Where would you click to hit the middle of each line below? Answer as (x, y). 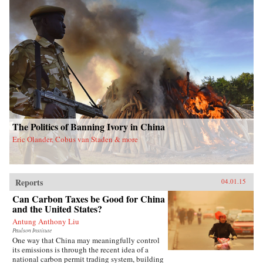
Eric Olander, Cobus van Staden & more (75, 139)
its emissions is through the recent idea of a (80, 250)
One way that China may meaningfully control (86, 240)
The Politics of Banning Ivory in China (89, 127)
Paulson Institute (32, 231)
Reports (29, 183)
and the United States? (57, 209)
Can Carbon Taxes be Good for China (89, 199)
